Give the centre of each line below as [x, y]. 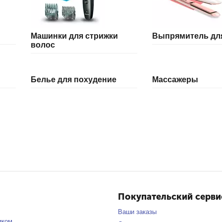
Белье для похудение [74, 80]
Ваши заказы [137, 212]
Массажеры [175, 80]
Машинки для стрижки [74, 36]
